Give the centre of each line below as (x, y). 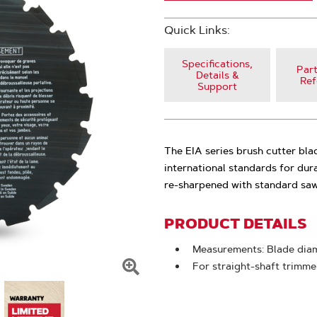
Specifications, (217, 64)
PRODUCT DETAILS (235, 224)
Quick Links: (197, 30)
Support (217, 86)
